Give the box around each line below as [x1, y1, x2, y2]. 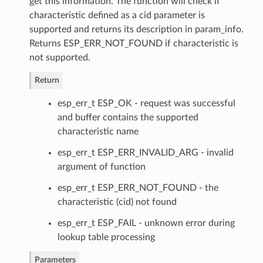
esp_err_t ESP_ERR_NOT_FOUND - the [57, 183, 218, 193]
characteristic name [57, 126, 139, 136]
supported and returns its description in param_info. [29, 24, 244, 34]
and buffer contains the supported [57, 112, 198, 122]
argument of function [57, 161, 146, 171]
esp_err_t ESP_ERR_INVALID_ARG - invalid [57, 147, 234, 157]
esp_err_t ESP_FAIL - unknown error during [57, 218, 235, 228]
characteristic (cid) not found [57, 197, 177, 207]
